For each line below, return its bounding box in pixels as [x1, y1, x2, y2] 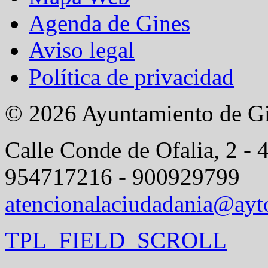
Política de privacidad [29, 63, 234, 90]
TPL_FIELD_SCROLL [5, 227, 227, 253]
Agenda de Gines [29, 10, 190, 36]
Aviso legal [29, 36, 135, 63]
